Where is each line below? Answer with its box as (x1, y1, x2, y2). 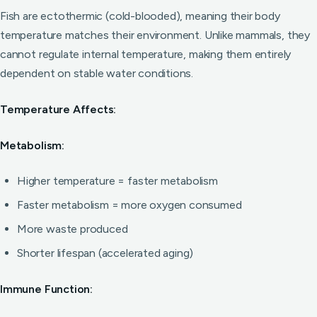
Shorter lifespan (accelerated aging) (17, 246, 194, 260)
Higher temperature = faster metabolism (17, 174, 218, 188)
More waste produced (17, 222, 128, 236)
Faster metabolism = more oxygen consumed (17, 198, 242, 212)
